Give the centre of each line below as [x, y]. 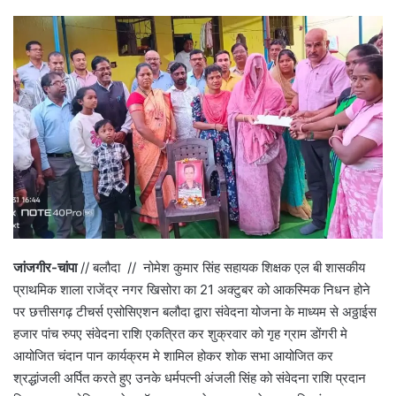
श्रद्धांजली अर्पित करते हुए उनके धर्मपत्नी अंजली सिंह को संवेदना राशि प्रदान [190, 377]
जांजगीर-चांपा [45, 267]
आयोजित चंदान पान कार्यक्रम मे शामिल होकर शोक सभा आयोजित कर [173, 355]
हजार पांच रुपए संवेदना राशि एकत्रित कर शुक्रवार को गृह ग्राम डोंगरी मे [180, 333]
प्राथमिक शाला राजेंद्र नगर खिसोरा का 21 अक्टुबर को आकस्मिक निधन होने [192, 289]
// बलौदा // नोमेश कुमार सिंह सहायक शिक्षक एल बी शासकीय [221, 267]
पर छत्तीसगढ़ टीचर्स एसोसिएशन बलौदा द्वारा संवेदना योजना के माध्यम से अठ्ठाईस [195, 311]
